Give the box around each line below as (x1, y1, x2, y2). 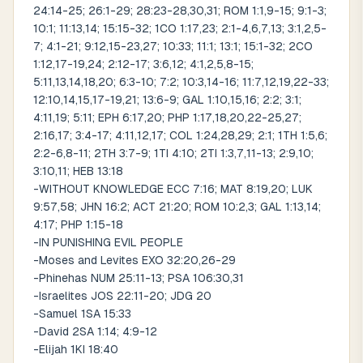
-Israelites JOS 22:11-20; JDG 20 (33, 289, 211, 302)
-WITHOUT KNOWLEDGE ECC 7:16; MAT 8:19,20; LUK (33, 182, 313, 195)
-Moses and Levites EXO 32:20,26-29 (33, 254, 236, 267)
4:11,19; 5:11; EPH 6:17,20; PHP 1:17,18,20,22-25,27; (33, 111, 301, 124)
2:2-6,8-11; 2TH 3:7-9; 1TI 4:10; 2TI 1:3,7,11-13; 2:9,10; (33, 147, 314, 160)
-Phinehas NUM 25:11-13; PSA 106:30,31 (33, 271, 244, 284)
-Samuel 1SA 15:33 (33, 307, 131, 320)
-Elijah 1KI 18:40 (33, 343, 118, 356)
